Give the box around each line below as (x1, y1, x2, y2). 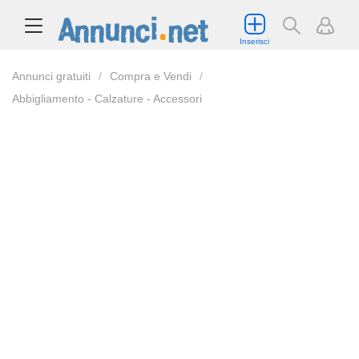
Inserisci (240, 37, 269, 46)
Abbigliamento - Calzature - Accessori (12, 92, 202, 105)
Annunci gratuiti (12, 70, 91, 83)
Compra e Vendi (110, 70, 192, 83)
